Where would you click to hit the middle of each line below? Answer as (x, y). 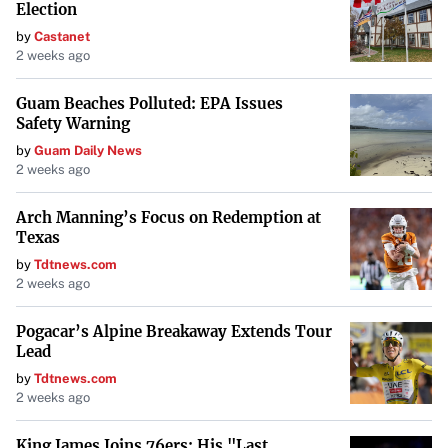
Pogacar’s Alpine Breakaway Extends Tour (174, 332)
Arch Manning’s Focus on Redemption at (168, 218)
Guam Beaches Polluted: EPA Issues (149, 104)
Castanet (62, 37)
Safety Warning (73, 124)
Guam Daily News (88, 151)
